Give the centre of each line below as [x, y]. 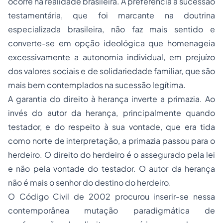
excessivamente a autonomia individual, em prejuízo [111, 57]
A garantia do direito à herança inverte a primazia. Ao [111, 99]
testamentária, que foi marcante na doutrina [111, 15]
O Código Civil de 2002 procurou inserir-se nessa [111, 197]
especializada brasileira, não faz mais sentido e [111, 29]
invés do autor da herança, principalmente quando [111, 113]
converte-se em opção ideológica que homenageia [111, 43]
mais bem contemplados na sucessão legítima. [97, 85]
